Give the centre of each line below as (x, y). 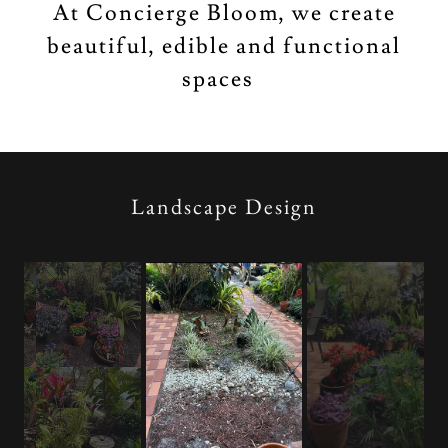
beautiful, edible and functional (224, 46)
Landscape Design (224, 206)
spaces (224, 79)
